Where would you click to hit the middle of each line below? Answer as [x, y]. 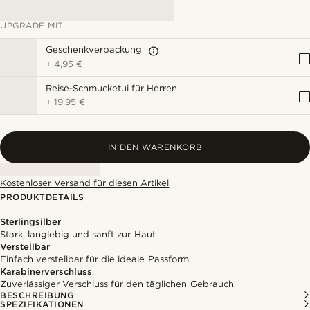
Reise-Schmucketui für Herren [112, 88]
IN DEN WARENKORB [155, 147]
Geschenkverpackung [94, 49]
